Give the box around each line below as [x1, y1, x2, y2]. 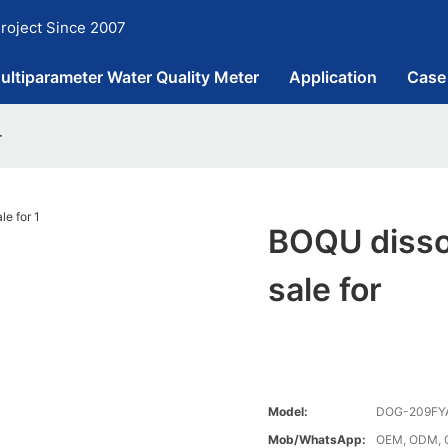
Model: [268, 404, 309, 420]
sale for [268, 270, 383, 310]
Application [289, 67, 377, 87]
